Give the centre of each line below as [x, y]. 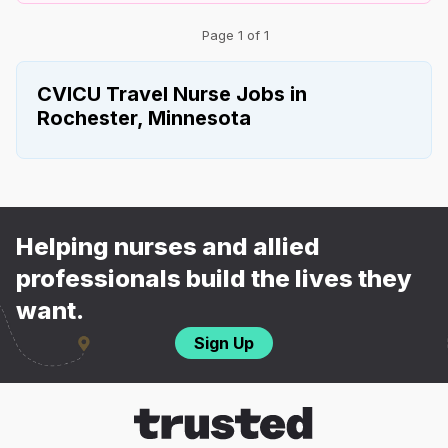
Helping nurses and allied [168, 246]
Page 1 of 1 [235, 34]
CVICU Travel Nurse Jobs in [172, 93]
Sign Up [224, 342]
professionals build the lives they [214, 278]
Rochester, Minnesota [144, 117]
